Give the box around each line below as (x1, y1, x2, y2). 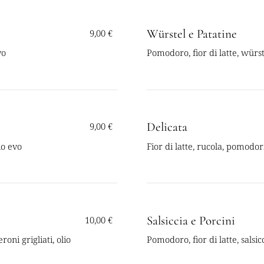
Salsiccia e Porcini (147, 213, 236, 228)
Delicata (147, 120, 188, 135)
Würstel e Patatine (147, 27, 237, 42)
